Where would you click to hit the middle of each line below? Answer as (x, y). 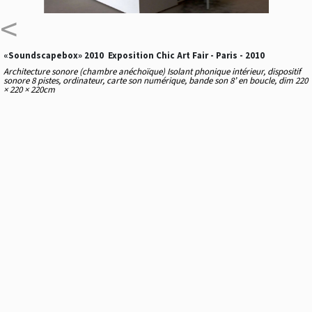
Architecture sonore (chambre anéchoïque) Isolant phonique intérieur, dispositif (152, 71)
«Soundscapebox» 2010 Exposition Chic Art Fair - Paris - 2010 (134, 55)
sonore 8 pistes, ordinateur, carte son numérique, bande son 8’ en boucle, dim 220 (156, 80)
